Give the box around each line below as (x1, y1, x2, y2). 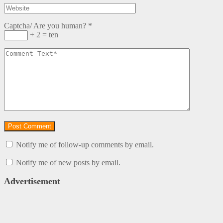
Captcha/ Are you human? (4, 21, 86, 30)
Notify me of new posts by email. (16, 158, 120, 167)
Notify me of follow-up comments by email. (16, 140, 154, 149)
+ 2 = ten (28, 30, 58, 39)
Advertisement (4, 176, 60, 186)
